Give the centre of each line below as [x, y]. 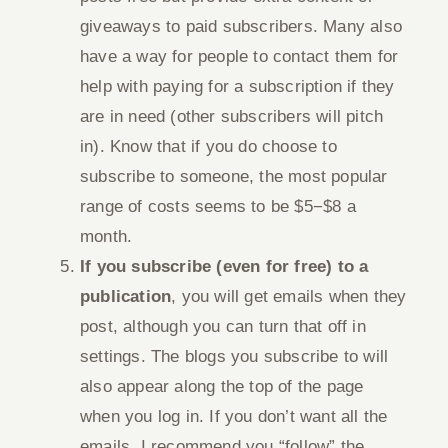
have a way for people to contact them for [239, 56]
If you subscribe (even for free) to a [224, 266]
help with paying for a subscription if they [237, 86]
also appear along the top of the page [222, 386]
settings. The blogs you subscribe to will [234, 356]
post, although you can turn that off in [223, 326]
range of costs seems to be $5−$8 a [218, 206]
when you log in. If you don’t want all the [234, 416]
